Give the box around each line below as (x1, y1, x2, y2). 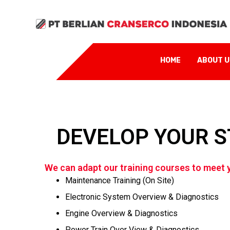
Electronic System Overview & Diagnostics (65, 192, 219, 202)
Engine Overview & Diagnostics (65, 208, 178, 218)
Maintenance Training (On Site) (65, 176, 175, 185)
